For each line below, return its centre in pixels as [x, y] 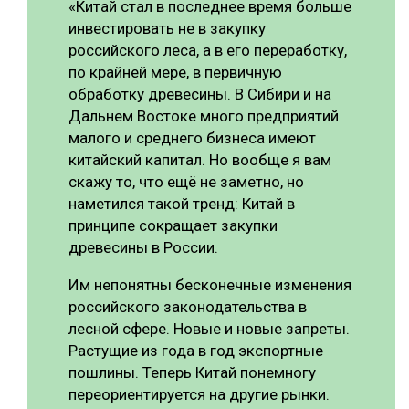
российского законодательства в [188, 306]
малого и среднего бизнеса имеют [192, 137]
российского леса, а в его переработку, [208, 50]
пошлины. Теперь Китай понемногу [192, 372]
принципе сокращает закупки [173, 225]
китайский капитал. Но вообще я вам [200, 159]
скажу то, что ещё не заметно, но [186, 181]
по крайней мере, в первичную [175, 72]
